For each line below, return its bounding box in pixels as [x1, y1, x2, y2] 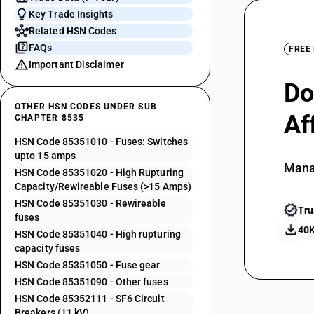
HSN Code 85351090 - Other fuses [15, 276, 168, 287]
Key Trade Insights [29, 8, 114, 20]
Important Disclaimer [29, 59, 124, 70]
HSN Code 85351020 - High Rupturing [15, 167, 184, 178]
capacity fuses [15, 243, 81, 254]
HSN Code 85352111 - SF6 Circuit [15, 293, 165, 304]
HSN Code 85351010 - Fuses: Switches [15, 136, 188, 147]
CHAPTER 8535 [15, 113, 85, 123]
